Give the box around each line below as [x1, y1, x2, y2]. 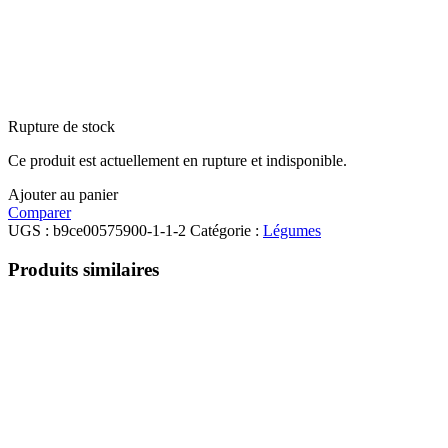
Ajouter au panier [8, 186, 118, 204]
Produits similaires [8, 258, 159, 280]
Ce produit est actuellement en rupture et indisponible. [8, 152, 347, 170]
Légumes [263, 222, 321, 240]
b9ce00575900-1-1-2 [53, 222, 186, 240]
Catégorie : [190, 222, 263, 240]
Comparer [8, 204, 71, 222]
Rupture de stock [8, 118, 115, 136]
